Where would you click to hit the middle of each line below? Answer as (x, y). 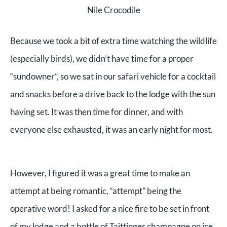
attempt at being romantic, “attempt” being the (96, 191)
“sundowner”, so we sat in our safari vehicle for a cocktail (113, 76)
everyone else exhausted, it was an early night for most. (111, 129)
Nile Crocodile (113, 10)
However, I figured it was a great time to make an (100, 173)
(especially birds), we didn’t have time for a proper (102, 58)
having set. (31, 111)
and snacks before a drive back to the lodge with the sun (113, 94)
